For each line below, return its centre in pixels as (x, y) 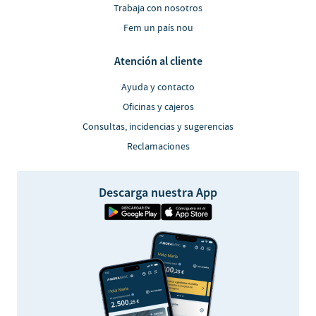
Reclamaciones (158, 147)
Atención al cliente (158, 61)
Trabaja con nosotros (158, 9)
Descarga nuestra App (158, 193)
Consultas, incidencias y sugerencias (158, 127)
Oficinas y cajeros (158, 108)
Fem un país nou (158, 29)
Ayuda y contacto (158, 88)
